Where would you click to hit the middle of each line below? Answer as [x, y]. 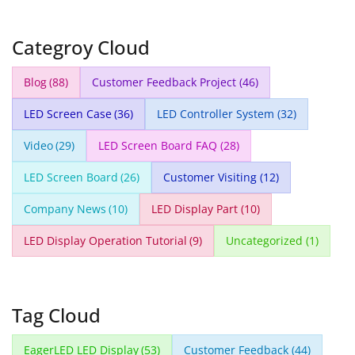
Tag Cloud [56, 315]
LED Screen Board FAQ [158, 146]
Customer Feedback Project [164, 82]
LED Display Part [195, 209]
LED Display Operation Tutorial [105, 241]
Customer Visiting [210, 177]
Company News [65, 209]
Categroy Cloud [80, 48]
